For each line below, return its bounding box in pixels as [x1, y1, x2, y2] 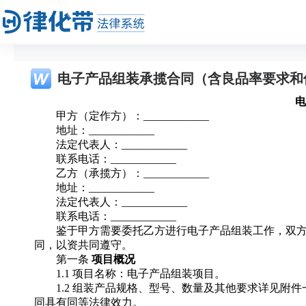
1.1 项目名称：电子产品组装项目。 [56, 268, 225, 279]
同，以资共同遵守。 [34, 239, 133, 251]
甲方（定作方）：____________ [56, 110, 209, 122]
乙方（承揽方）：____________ [56, 167, 209, 179]
